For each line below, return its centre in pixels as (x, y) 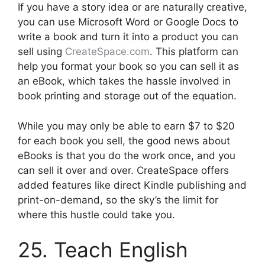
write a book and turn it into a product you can (128, 37)
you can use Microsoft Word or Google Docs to (128, 22)
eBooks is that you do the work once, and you (127, 155)
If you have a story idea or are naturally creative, (132, 7)
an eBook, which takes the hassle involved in (124, 81)
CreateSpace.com (107, 52)
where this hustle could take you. (96, 214)
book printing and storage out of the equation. (127, 96)
